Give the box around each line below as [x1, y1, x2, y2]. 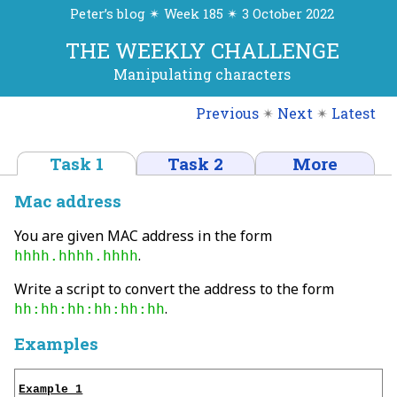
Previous [196, 103, 259, 122]
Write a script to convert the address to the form [14, 278, 334, 299]
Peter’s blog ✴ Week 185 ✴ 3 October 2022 [70, 5, 335, 23]
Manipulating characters [113, 65, 292, 84]
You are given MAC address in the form [14, 225, 272, 245]
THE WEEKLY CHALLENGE [65, 36, 339, 66]
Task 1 [50, 152, 105, 175]
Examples [14, 331, 98, 354]
